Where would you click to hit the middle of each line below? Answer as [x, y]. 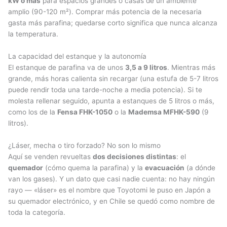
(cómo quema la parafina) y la [94, 168]
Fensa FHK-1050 [85, 112]
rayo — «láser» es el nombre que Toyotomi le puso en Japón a [109, 190]
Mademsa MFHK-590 [164, 112]
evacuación [165, 168]
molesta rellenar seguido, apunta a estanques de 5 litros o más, [111, 101]
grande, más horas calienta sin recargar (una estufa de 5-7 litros [113, 79]
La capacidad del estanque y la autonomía [77, 56]
